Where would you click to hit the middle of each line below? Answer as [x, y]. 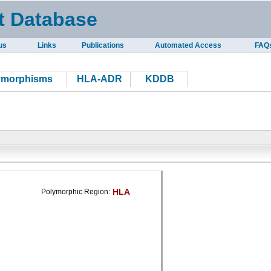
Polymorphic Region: [76, 192]
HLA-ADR [99, 79]
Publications [103, 45]
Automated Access [188, 45]
